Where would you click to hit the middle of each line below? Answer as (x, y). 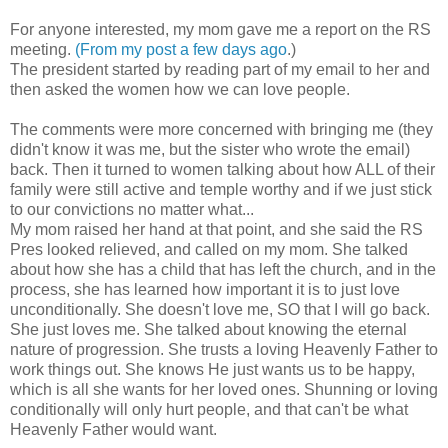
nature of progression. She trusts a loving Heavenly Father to (224, 349)
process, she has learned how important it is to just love (205, 289)
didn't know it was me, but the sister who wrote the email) (210, 149)
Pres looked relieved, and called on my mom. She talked (209, 249)
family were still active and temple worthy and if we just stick (221, 189)
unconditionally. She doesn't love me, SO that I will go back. (220, 309)
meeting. (42, 49)
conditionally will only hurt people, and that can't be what (209, 409)
